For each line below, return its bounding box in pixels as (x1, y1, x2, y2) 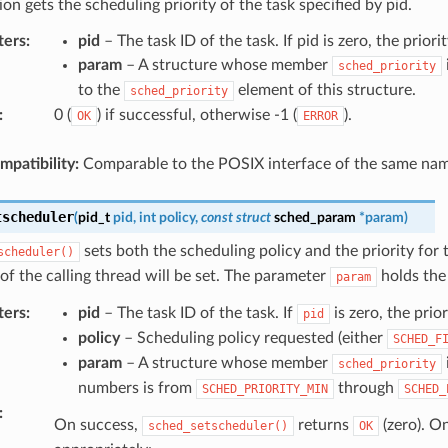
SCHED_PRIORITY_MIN (201, 381, 328, 396)
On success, (53, 416, 142, 433)
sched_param (273, 209, 356, 225)
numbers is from (77, 379, 196, 396)
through (333, 379, 398, 396)
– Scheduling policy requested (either (119, 329, 387, 346)
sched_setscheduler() (147, 418, 288, 433)
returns (293, 416, 353, 433)
